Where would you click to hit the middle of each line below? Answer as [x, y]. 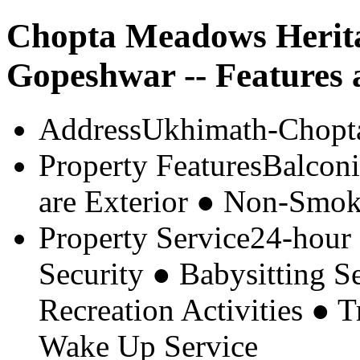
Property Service [144, 237]
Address [90, 129]
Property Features [150, 165]
